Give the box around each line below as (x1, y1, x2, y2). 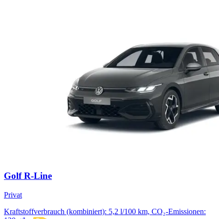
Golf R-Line (4, 170, 52, 181)
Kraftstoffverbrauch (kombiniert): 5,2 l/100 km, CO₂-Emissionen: (4, 207, 206, 216)
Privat (4, 190, 22, 199)
